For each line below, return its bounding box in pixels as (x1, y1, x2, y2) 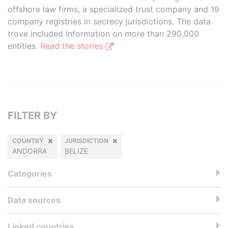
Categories (8, 168, 52, 179)
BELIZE (65, 147, 88, 155)
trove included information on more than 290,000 (8, 28, 199, 39)
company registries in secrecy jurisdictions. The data (8, 16, 211, 26)
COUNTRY (12, 137, 44, 145)
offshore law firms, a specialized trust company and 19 (8, 4, 219, 14)
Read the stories (40, 41, 105, 51)
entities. (8, 41, 40, 51)
